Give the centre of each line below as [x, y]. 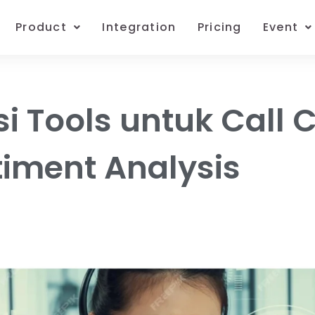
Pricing [219, 27]
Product [41, 27]
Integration [139, 27]
